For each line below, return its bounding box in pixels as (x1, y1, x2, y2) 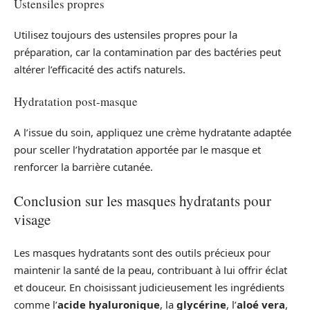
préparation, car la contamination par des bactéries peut (14, 45, 281, 60)
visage (14, 209, 51, 229)
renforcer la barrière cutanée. (14, 160, 153, 174)
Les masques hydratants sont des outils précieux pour (14, 246, 271, 260)
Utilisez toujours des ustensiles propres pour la (14, 28, 237, 42)
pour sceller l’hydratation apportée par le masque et (14, 143, 261, 157)
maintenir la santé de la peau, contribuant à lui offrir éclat (14, 263, 287, 277)
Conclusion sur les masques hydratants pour (14, 190, 271, 210)
